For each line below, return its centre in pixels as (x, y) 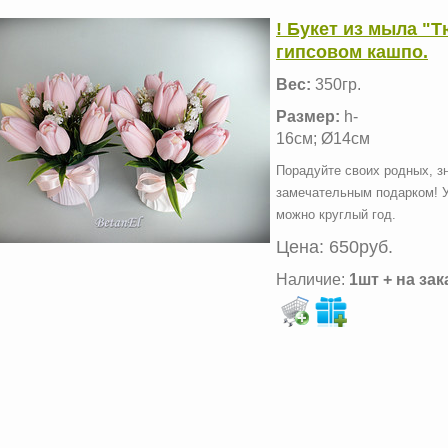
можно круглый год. (336, 214)
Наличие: (310, 279)
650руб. (361, 246)
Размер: (308, 116)
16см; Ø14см (323, 138)
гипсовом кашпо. (352, 51)
